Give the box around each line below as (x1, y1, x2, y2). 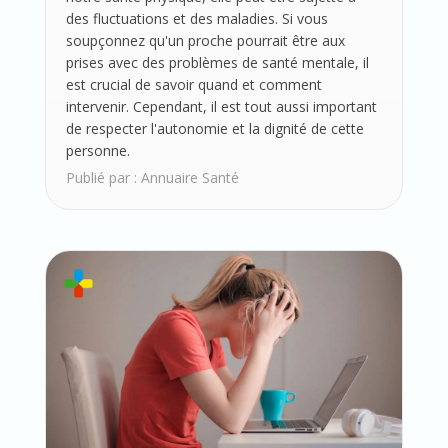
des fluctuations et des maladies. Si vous (65, 9, 328, 29)
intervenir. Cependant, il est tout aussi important (65, 97, 377, 117)
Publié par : (65, 168, 141, 188)
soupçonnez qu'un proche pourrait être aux (65, 31, 345, 51)
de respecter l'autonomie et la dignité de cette (65, 119, 364, 139)
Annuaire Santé (140, 168, 239, 188)
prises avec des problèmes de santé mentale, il (65, 53, 369, 73)
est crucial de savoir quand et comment (65, 75, 322, 95)
